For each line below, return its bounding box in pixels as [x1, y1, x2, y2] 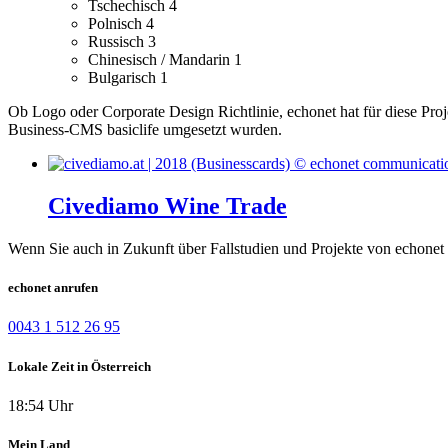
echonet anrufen [8, 280, 98, 296]
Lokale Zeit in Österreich [8, 358, 151, 374]
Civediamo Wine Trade [48, 193, 287, 220]
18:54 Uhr [8, 396, 73, 414]
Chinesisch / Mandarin [88, 51, 234, 69]
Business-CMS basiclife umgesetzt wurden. [8, 121, 282, 139]
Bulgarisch [88, 69, 160, 87]
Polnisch [88, 15, 146, 33]
